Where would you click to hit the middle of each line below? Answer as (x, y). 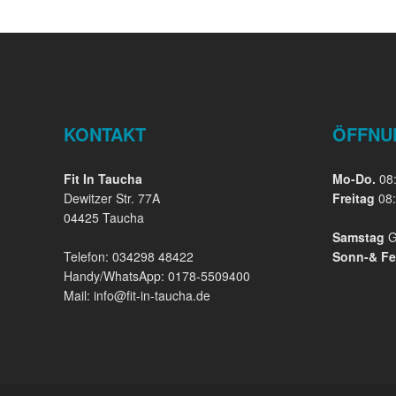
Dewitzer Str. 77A (112, 198)
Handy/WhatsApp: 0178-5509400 (157, 276)
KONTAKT (105, 134)
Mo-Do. (354, 179)
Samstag (358, 237)
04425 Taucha (104, 217)
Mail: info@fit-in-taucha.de (137, 295)
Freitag (353, 198)
